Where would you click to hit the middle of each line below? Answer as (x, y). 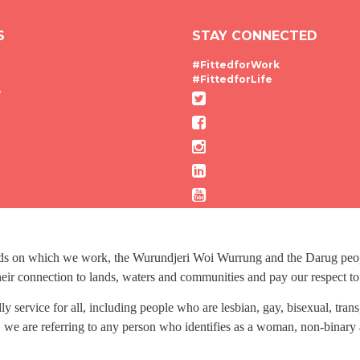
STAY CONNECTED (255, 36)
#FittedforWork (236, 64)
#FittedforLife (232, 79)
